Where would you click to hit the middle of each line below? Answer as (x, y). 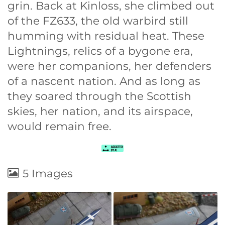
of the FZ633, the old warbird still (98, 20)
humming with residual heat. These (106, 35)
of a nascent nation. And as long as (104, 81)
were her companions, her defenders (109, 66)
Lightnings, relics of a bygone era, (100, 50)
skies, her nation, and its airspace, (100, 111)
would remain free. (60, 126)
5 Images (48, 173)
